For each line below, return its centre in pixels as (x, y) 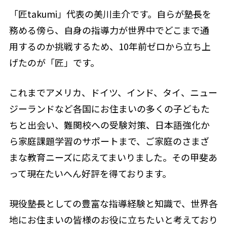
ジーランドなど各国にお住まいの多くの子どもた (109, 109)
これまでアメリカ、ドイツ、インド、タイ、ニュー (113, 92)
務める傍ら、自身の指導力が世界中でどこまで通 (109, 30)
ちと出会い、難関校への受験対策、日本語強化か (109, 125)
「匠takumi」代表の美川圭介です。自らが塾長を (110, 14)
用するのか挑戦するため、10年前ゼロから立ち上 (110, 46)
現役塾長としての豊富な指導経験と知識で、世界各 (113, 203)
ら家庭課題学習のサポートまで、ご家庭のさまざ (109, 141)
